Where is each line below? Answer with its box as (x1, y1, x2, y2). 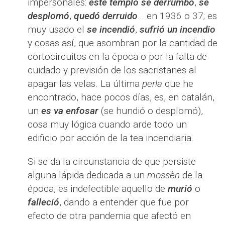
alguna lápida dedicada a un (28, 169, 147, 181)
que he (165, 78, 193, 89)
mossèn (147, 169, 180, 181)
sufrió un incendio (140, 24, 215, 35)
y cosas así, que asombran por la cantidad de (28, 37, 217, 49)
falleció (28, 196, 59, 208)
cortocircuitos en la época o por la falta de (28, 51, 207, 62)
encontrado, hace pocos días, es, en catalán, (28, 91, 214, 103)
